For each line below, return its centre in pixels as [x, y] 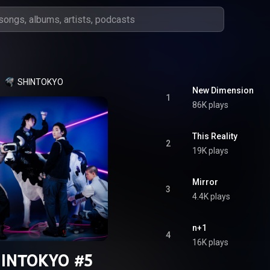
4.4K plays [211, 196]
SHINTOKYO [40, 82]
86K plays [210, 105]
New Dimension [223, 90]
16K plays [210, 242]
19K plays [210, 151]
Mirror [205, 182]
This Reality [215, 136]
